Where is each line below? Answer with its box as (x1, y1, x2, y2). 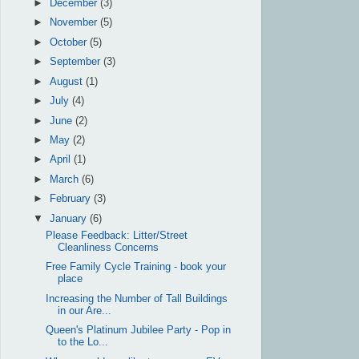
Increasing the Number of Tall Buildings (46, 292, 228, 305)
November (50, 17, 101, 29)
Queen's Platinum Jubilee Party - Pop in (46, 325, 232, 337)
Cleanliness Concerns (58, 241, 159, 253)
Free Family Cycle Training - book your (46, 261, 227, 273)
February (50, 193, 95, 205)
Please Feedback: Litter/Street (46, 229, 188, 241)
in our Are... (58, 305, 112, 317)
